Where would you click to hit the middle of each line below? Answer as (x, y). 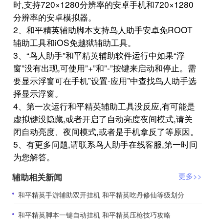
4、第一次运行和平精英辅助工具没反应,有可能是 (104, 106)
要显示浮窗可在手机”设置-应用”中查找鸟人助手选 (105, 80)
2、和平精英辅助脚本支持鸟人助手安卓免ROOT (103, 29)
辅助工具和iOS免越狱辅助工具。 (75, 42)
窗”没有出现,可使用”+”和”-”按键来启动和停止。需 (105, 67)
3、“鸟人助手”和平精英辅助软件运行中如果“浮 (99, 55)
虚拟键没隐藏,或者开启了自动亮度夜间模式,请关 (103, 118)
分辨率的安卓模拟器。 (55, 17)
